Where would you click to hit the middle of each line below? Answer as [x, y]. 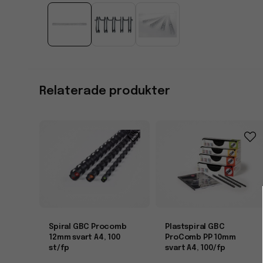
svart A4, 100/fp [195, 248]
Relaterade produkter [105, 91]
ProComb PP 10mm [200, 237]
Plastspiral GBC [195, 227]
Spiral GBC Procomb [88, 227]
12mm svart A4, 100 [85, 237]
